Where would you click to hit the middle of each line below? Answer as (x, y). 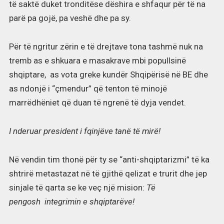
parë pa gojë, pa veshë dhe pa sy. (70, 18)
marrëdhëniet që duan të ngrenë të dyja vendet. (97, 103)
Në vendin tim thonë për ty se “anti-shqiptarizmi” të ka (109, 159)
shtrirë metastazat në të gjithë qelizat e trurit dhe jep (108, 173)
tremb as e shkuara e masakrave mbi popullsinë (97, 61)
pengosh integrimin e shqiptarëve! (71, 201)
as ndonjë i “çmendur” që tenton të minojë (88, 89)
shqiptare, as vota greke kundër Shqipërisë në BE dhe (108, 75)
